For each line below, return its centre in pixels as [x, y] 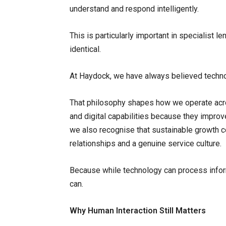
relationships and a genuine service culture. [146, 143]
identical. [85, 49]
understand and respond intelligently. [134, 9]
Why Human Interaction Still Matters [138, 210]
